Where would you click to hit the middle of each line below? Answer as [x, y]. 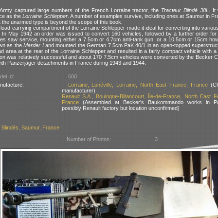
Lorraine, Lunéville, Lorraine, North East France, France [138, 84]
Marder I [34, 45]
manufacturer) [78, 90]
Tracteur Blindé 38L [185, 10]
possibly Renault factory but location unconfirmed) [120, 108]
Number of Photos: [89, 139]
